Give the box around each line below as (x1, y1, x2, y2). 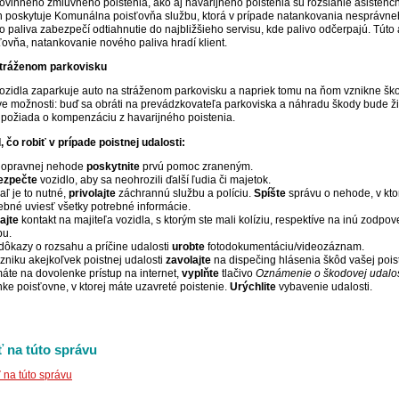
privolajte (69, 187, 116, 200)
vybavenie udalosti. (276, 281, 372, 294)
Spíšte (254, 187, 286, 200)
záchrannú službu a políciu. (116, 187, 254, 200)
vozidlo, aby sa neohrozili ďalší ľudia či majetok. (37, 174, 271, 187)
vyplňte (182, 267, 219, 281)
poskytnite (86, 160, 140, 174)
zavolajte (166, 254, 211, 267)
